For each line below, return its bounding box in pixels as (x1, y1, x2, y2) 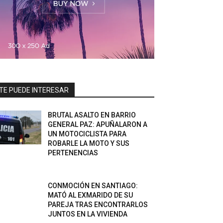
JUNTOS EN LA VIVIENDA (48, 210, 128, 218)
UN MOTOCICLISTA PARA (48, 130, 127, 138)
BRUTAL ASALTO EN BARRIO (48, 111, 136, 119)
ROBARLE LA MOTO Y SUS (48, 139, 130, 147)
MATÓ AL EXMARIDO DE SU (48, 191, 133, 199)
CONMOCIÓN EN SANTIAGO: (48, 182, 138, 190)
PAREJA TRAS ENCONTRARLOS (48, 201, 148, 209)
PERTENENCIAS (48, 149, 99, 157)
